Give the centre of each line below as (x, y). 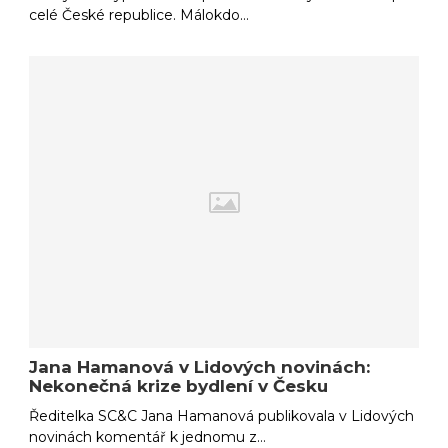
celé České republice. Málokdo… (139, 15)
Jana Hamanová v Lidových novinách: (200, 366)
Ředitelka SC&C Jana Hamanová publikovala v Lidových (222, 415)
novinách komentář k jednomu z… (148, 436)
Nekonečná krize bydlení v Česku (179, 385)
